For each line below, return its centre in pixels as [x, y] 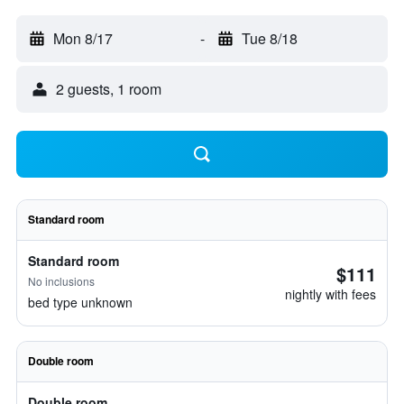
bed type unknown [80, 302]
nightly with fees [331, 294]
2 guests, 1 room [109, 89]
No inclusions [61, 281]
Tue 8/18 [269, 38]
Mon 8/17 [83, 38]
